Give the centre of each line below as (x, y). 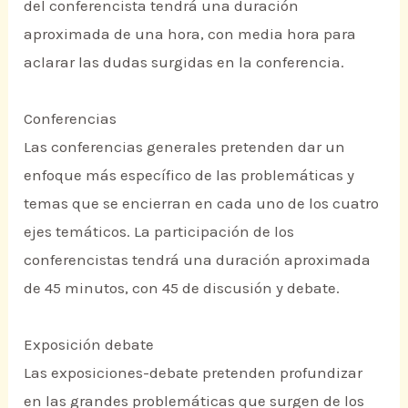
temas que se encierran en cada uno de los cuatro (202, 204)
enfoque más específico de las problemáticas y (189, 175)
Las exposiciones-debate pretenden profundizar (194, 373)
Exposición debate (89, 345)
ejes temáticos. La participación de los (159, 232)
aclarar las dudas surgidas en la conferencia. (184, 62)
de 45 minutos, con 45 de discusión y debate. (182, 288)
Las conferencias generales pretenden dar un (185, 147)
